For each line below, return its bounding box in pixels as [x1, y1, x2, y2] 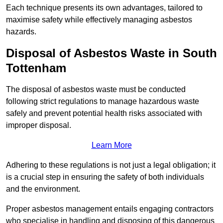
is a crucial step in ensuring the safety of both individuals [6, 172, 204, 181]
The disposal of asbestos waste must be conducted [6, 85, 186, 94]
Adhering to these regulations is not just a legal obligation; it [6, 160, 216, 169]
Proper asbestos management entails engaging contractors [6, 204, 214, 213]
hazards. [6, 27, 36, 36]
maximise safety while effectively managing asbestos [6, 15, 192, 24]
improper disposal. [6, 120, 71, 129]
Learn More [91, 140, 132, 149]
